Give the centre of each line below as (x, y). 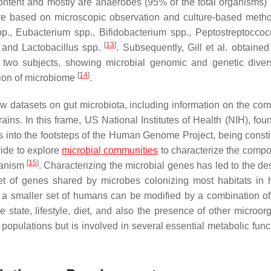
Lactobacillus (50, 47)
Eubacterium (43, 32)
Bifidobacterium (133, 32)
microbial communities (110, 150)
